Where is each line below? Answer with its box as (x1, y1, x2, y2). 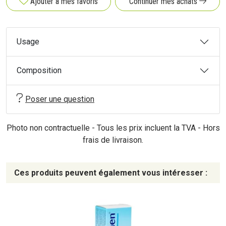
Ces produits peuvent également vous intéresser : (14, 168, 207, 178)
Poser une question (25, 94, 94, 104)
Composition (17, 66, 62, 75)
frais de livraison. (83, 135, 143, 145)
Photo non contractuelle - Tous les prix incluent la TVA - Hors (6, 123, 220, 133)
